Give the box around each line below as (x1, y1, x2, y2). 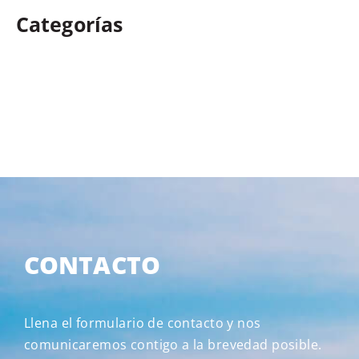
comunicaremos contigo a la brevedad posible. (24, 336, 322, 354)
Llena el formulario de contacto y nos (24, 314, 261, 333)
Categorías (16, 10, 123, 38)
